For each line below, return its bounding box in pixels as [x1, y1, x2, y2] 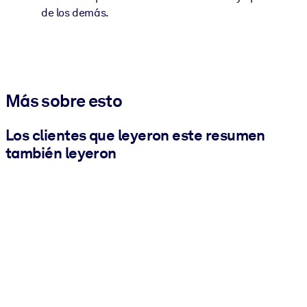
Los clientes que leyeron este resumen [5, 125, 265, 144]
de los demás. [41, 6, 109, 20]
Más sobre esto [5, 90, 123, 112]
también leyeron [5, 143, 116, 162]
